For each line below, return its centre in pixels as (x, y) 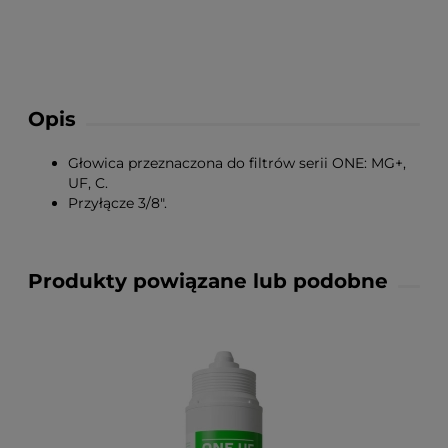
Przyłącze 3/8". (117, 203)
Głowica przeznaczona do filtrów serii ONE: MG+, (237, 163)
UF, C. (88, 183)
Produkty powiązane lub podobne (208, 281)
